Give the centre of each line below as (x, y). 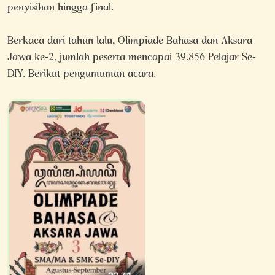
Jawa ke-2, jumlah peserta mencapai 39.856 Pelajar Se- (132, 58)
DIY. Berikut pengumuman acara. (82, 74)
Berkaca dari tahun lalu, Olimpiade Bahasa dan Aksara (130, 41)
